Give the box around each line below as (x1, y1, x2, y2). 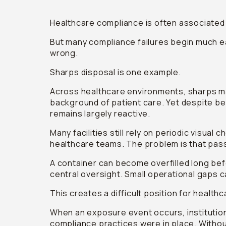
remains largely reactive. (50, 108, 151, 119)
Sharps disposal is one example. (50, 67, 181, 78)
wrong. (50, 47, 78, 59)
